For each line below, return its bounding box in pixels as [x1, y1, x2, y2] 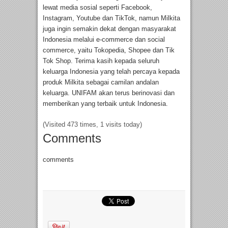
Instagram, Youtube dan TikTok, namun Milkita [43, 14, 180, 22]
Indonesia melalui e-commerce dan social [43, 36, 165, 44]
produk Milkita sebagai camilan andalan [43, 78, 159, 87]
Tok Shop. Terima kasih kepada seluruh [43, 57, 159, 65]
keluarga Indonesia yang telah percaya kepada [43, 68, 180, 76]
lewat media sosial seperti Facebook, [43, 4, 152, 12]
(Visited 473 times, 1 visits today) [43, 121, 142, 129]
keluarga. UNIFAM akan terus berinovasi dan [43, 89, 175, 97]
